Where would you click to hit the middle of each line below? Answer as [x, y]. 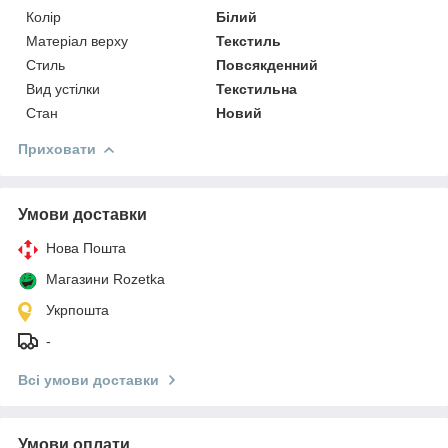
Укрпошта [77, 309]
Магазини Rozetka [105, 278]
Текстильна [257, 88]
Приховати [57, 148]
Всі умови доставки [88, 379]
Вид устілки [63, 88]
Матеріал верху [77, 40]
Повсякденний [267, 64]
